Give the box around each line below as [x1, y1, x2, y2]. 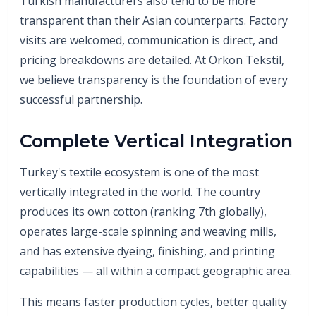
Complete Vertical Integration [20, 130, 293, 152]
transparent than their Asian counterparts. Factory [20, 12, 288, 28]
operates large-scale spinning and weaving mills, [20, 223, 276, 239]
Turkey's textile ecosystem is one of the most [20, 164, 259, 180]
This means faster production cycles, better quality [20, 293, 287, 310]
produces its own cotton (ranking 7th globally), [20, 203, 267, 219]
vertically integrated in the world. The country [20, 183, 260, 200]
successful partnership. [20, 91, 142, 107]
